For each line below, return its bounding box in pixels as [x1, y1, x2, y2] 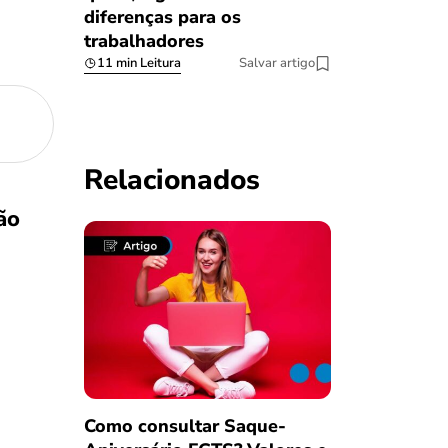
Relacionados [83, 161, 260, 200]
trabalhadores [83, 29, 204, 54]
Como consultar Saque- [83, 413, 286, 438]
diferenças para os [83, 5, 241, 30]
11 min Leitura [96, 54, 181, 73]
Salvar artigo [239, 54, 315, 73]
